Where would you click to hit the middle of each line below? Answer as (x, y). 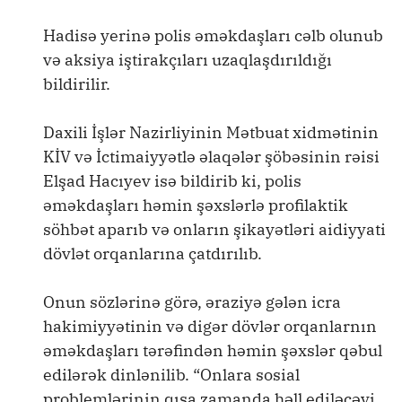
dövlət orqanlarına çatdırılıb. (154, 253)
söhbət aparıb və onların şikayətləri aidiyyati (214, 229)
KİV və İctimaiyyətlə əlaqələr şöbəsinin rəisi (211, 157)
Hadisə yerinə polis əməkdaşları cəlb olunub (213, 35)
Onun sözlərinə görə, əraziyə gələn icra (192, 302)
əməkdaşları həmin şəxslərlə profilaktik (196, 205)
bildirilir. (77, 84)
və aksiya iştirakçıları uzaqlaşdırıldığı (188, 60)
